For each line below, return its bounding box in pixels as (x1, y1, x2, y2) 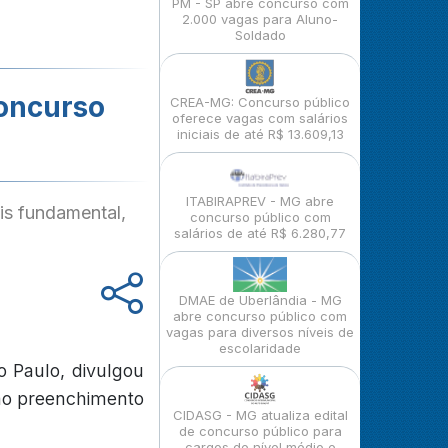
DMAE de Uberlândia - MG (178, 292, 342, 308)
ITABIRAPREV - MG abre (186, 193, 334, 209)
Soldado (234, 27, 286, 43)
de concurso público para (178, 423, 342, 439)
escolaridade (219, 340, 301, 356)
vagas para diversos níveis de (166, 324, 354, 340)
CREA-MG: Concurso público (170, 94, 350, 110)
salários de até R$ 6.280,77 (174, 225, 346, 241)
